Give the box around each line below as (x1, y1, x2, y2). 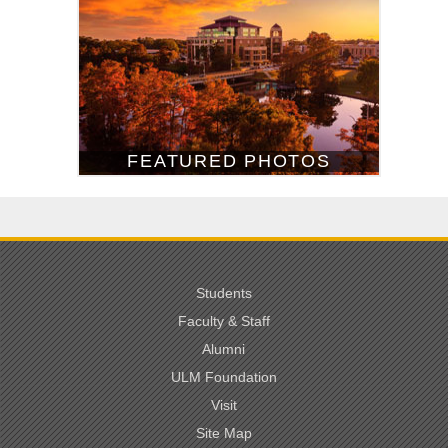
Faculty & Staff (177, 313, 270, 330)
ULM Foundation (170, 369, 277, 386)
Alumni (202, 341, 246, 358)
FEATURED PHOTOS (127, 151, 331, 172)
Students (195, 285, 252, 302)
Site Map (195, 425, 252, 442)
